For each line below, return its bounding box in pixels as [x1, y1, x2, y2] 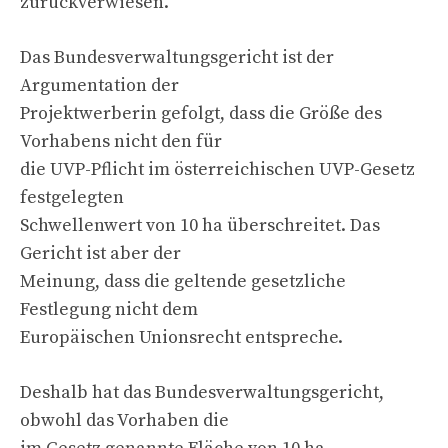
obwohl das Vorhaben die [20, 408, 229, 432]
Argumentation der [20, 73, 179, 97]
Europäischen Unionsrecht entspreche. [20, 325, 343, 349]
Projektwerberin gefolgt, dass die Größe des [20, 101, 382, 125]
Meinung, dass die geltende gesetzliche [20, 269, 346, 293]
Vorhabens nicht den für [20, 129, 222, 153]
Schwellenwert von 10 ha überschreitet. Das [20, 213, 380, 237]
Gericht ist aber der [20, 241, 181, 265]
